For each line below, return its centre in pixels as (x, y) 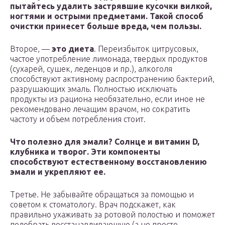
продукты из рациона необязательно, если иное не (107, 99)
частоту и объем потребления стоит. (78, 119)
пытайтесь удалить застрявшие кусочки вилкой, (111, 6)
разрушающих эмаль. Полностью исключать (93, 89)
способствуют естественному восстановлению (108, 162)
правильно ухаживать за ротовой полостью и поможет (113, 215)
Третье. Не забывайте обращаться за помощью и (102, 195)
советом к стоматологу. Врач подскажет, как (93, 205)
